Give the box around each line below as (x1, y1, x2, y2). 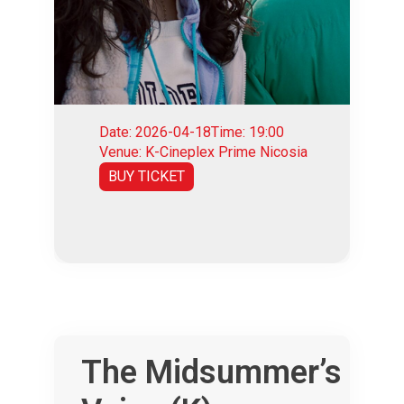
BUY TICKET (108, 167, 185, 185)
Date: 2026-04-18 (99, 123, 211, 141)
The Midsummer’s (81, 353, 342, 391)
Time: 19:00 (211, 123, 284, 141)
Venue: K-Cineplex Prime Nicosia (99, 142, 308, 161)
